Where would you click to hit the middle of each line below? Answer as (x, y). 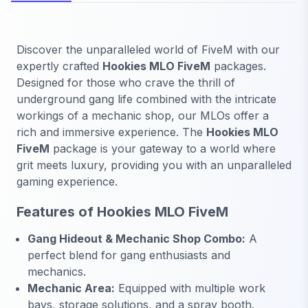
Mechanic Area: (71, 288)
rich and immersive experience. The (111, 132)
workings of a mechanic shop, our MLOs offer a (143, 116)
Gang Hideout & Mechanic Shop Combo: (136, 238)
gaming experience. (67, 182)
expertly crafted (59, 66)
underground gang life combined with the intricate (146, 99)
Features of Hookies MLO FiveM (122, 211)
